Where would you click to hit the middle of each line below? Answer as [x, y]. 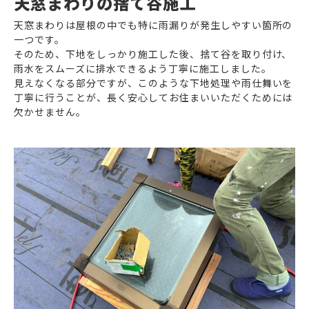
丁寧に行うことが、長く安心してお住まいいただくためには [153, 97]
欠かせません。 [50, 112]
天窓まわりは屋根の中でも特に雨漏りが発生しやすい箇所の [153, 25]
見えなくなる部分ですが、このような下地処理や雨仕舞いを [153, 83]
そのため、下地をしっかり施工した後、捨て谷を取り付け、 [153, 54]
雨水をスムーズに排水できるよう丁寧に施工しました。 [143, 68]
